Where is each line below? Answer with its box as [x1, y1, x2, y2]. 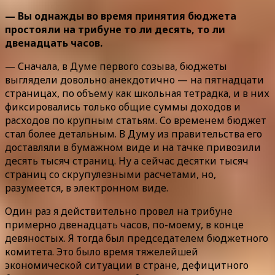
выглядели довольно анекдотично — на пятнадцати [5, 73, 264, 87]
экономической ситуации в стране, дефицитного [5, 258, 249, 273]
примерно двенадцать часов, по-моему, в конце [5, 218, 244, 232]
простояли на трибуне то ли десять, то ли [5, 23, 225, 37]
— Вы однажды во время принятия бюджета [5, 9, 236, 23]
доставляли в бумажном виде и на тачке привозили [5, 141, 261, 155]
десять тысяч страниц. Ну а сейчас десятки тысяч [5, 154, 249, 168]
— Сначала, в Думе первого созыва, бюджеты [5, 60, 227, 74]
